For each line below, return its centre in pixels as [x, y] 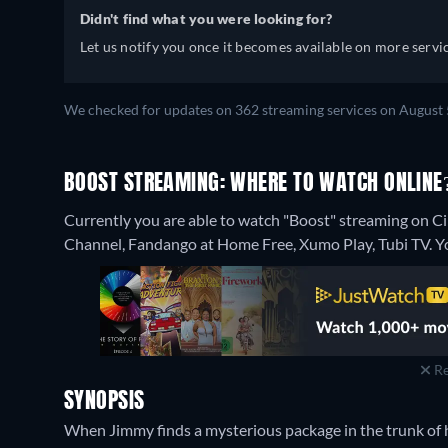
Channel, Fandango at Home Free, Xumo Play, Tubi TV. [249, 243]
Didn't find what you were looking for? [206, 18]
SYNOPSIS [104, 402]
